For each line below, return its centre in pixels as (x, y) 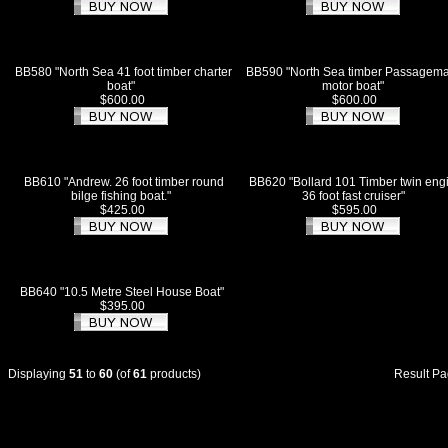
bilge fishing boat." (120, 196)
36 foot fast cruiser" (353, 196)
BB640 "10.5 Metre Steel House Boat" (122, 292)
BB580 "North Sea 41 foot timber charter (123, 72)
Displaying (38, 374)
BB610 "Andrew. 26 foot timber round (123, 182)
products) (174, 374)
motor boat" (353, 86)
